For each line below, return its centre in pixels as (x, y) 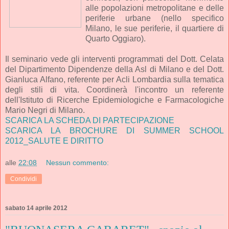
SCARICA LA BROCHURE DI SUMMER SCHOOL (114, 130)
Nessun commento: (78, 163)
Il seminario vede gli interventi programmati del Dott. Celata (114, 59)
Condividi (24, 179)
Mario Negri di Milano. (45, 110)
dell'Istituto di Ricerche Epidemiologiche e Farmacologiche (114, 100)
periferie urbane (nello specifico (154, 18)
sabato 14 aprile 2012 (36, 208)
